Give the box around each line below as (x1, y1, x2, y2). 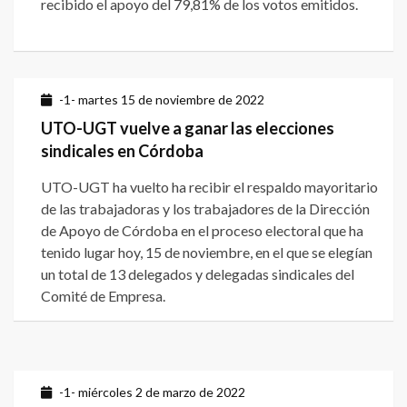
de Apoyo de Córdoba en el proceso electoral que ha (41, 222, 363, 240)
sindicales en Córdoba (41, 141, 203, 162)
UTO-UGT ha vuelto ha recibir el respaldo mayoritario (41, 178, 378, 196)
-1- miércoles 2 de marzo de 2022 (59, 384, 245, 401)
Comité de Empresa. (41, 287, 165, 305)
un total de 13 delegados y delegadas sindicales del (41, 265, 354, 283)
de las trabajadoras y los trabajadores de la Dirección (41, 200, 370, 218)
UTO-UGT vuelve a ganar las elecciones (41, 118, 334, 139)
